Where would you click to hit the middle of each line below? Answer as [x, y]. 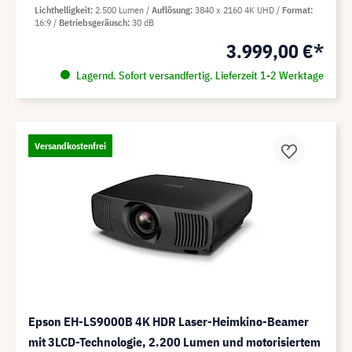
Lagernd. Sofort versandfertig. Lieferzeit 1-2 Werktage [198, 75]
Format [296, 9]
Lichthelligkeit [62, 9]
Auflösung [171, 9]
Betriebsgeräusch [93, 22]
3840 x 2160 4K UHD [236, 9]
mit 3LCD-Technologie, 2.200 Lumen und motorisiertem [175, 341]
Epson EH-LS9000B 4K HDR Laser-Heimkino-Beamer [169, 321]
